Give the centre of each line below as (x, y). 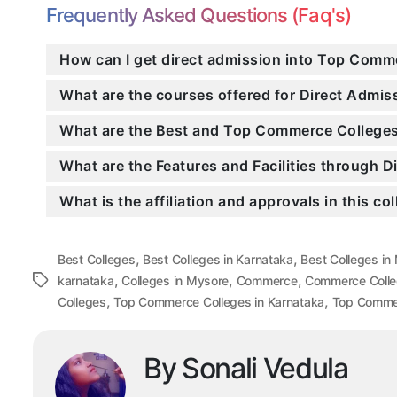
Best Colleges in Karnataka (218, 260)
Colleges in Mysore (175, 281)
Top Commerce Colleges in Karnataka (219, 302)
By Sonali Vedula (246, 369)
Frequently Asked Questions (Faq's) (198, 16)
